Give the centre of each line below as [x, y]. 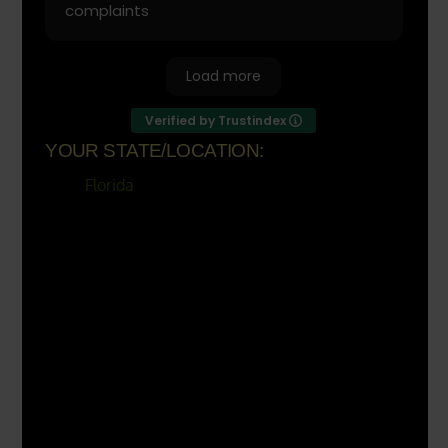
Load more [224, 75]
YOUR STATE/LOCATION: [154, 151]
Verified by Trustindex [217, 120]
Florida [110, 185]
